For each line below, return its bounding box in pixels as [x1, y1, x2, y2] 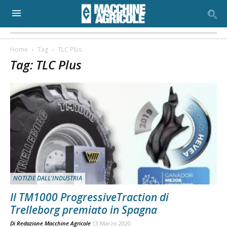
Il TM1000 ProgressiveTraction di [10, 190, 169, 205]
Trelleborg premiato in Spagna [10, 203, 157, 217]
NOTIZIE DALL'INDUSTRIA [13, 174, 82, 183]
